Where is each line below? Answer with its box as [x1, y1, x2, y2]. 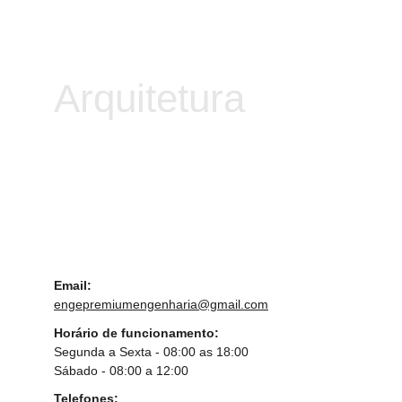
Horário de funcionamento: [54, 326, 219, 340]
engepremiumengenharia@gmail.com [54, 297, 268, 311]
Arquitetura [54, 76, 245, 120]
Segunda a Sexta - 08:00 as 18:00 [54, 345, 249, 359]
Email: [54, 278, 92, 293]
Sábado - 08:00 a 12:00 [54, 363, 188, 378]
